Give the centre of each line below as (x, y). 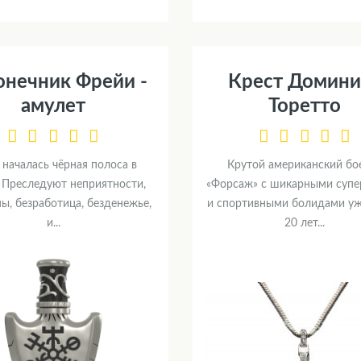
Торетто (305, 107)
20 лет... (305, 223)
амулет (53, 107)
